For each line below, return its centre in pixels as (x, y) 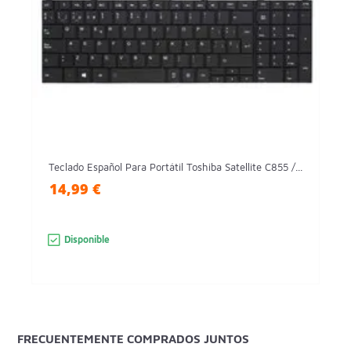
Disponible (87, 240)
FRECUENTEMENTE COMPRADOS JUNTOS (134, 339)
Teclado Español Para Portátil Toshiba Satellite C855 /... (175, 167)
